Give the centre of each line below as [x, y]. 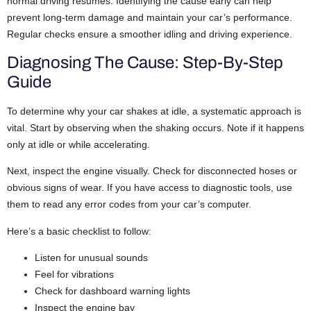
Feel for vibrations [74, 274]
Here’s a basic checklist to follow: [79, 231]
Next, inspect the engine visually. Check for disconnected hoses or [152, 171]
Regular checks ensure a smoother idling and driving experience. [150, 34]
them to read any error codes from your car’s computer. [129, 204]
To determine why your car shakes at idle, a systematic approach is [154, 111]
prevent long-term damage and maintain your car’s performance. [150, 18]
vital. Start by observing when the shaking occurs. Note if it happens [155, 127]
